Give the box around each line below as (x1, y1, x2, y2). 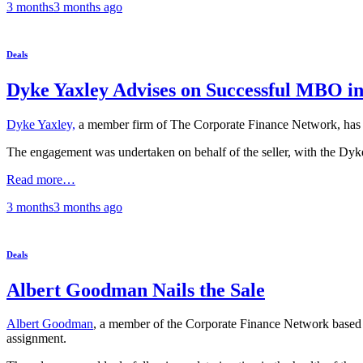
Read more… (6, 172, 75, 186)
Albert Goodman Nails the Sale (6, 279, 265, 301)
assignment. (6, 331, 70, 346)
